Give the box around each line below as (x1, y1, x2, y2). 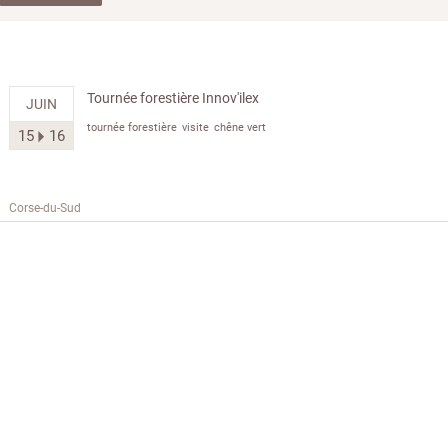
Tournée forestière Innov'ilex (87, 87, 259, 107)
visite (182, 118, 209, 134)
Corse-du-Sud (9, 198, 81, 215)
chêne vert (214, 118, 266, 134)
